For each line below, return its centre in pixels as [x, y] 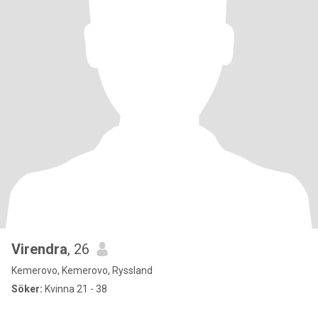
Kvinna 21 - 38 [75, 289]
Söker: [27, 289]
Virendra [39, 249]
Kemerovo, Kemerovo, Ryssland [82, 270]
